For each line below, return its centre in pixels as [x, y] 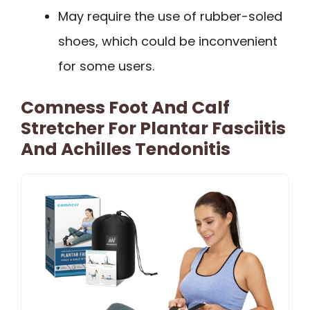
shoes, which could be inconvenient [168, 41]
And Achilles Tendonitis [126, 149]
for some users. [106, 66]
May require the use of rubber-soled [170, 16]
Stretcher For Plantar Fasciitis [153, 128]
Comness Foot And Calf [125, 107]
